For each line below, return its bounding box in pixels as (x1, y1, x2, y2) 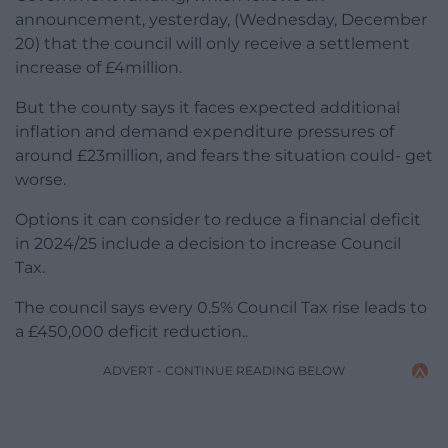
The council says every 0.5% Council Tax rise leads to (15, 298, 427, 318)
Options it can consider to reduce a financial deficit (15, 210, 421, 230)
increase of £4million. (15, 58, 182, 78)
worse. (15, 170, 66, 190)
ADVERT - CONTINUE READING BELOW (103, 363, 345, 379)
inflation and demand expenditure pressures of (15, 122, 394, 142)
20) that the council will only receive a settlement (15, 34, 410, 54)
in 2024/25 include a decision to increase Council (15, 234, 401, 254)
